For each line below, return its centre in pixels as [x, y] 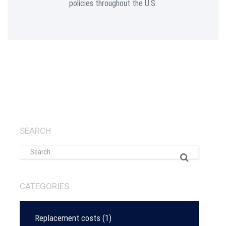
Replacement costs [68, 218]
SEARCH [35, 131]
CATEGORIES [44, 186]
